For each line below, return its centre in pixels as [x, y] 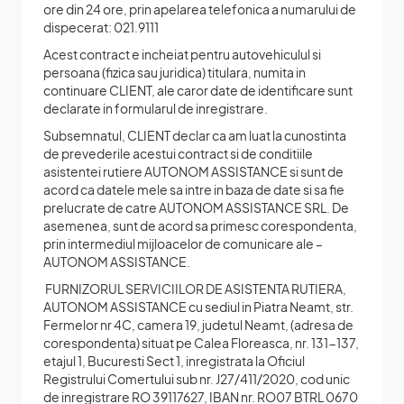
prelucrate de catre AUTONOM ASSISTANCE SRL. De [196, 207]
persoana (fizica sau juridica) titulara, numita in [174, 72]
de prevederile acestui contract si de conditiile [178, 153]
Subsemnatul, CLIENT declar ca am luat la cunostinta [195, 135]
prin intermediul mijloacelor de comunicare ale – [183, 243]
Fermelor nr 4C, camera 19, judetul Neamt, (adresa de [198, 324]
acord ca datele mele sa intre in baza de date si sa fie [194, 189]
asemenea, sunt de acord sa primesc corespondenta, [200, 225]
